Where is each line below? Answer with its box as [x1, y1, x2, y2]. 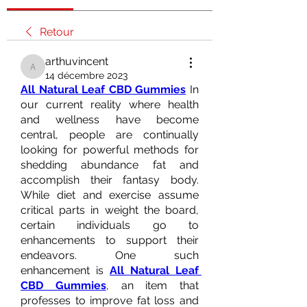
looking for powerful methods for [21, 143, 199, 156]
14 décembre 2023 [45, 70, 127, 81]
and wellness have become [21, 113, 199, 126]
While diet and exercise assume [21, 188, 199, 201]
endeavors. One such [21, 249, 199, 262]
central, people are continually [21, 128, 199, 141]
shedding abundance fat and [21, 158, 199, 171]
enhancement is [21, 264, 110, 277]
